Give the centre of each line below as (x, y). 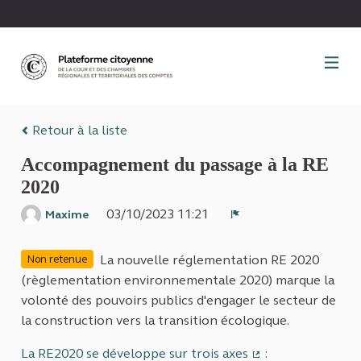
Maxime (67, 215)
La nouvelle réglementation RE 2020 (210, 260)
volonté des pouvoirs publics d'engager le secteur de (178, 301)
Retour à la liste (78, 131)
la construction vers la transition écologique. (155, 321)
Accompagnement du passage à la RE (175, 165)
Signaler (259, 227)
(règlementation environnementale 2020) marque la (178, 280)
